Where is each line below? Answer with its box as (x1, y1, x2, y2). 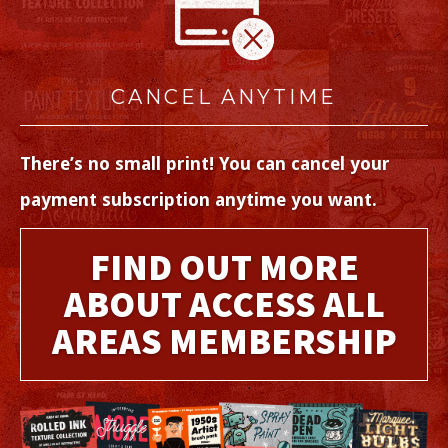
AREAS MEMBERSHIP (51, 318, 397, 365)
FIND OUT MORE (89, 244, 359, 291)
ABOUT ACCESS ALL (63, 281, 385, 328)
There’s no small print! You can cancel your (20, 153, 390, 175)
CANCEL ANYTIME (111, 85, 337, 110)
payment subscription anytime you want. (20, 189, 377, 211)
